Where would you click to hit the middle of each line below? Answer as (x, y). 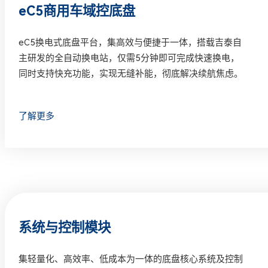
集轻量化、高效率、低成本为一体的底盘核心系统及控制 (131, 259)
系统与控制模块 (65, 228)
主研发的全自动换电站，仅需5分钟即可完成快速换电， (129, 58)
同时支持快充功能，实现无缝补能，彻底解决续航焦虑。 (131, 74)
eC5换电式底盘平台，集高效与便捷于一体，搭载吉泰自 (130, 43)
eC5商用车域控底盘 (77, 10)
